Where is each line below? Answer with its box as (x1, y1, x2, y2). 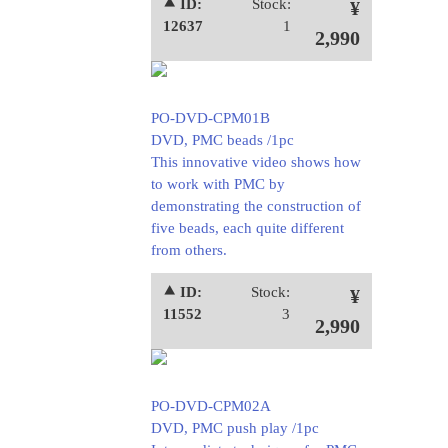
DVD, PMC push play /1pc (150, 420, 319, 436)
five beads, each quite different (150, 220, 344, 236)
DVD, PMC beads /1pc (150, 132, 294, 148)
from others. (150, 242, 227, 258)
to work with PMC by (150, 176, 285, 192)
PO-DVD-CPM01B (150, 110, 270, 126)
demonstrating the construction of (150, 198, 361, 214)
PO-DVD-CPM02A (150, 398, 271, 414)
